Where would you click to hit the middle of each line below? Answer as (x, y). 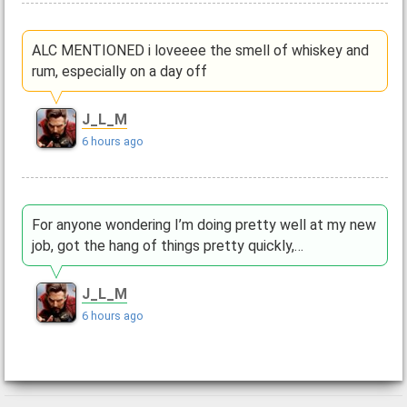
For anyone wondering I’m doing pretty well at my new (203, 224)
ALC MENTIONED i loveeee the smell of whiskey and (200, 51)
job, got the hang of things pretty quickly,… (167, 245)
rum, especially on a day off (119, 72)
